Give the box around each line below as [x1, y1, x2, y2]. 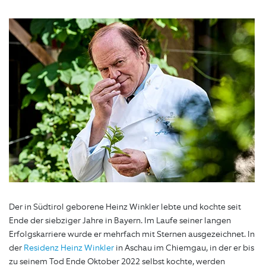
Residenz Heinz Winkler [24, 242, 114, 254]
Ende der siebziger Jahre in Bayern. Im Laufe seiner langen [9, 215, 231, 227]
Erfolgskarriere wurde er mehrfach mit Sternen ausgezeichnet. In [9, 229, 255, 240]
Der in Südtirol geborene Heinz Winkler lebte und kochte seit [9, 201, 241, 213]
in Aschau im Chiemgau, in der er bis [114, 242, 254, 254]
